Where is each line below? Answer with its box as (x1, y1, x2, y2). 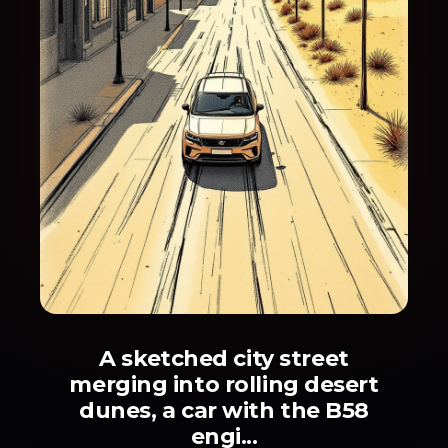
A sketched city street (99, 345, 349, 373)
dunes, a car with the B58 (79, 397, 369, 425)
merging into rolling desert (69, 371, 379, 399)
